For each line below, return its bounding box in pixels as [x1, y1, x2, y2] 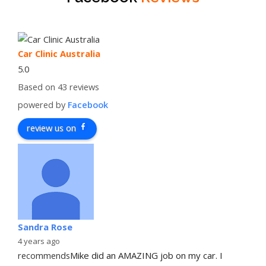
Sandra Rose [18, 220, 72, 233]
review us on [27, 121, 76, 134]
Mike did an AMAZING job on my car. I [70, 249, 223, 261]
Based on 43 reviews [18, 80, 99, 93]
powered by [18, 98, 68, 110]
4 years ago [18, 235, 60, 246]
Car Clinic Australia [18, 47, 100, 59]
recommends [18, 249, 70, 261]
